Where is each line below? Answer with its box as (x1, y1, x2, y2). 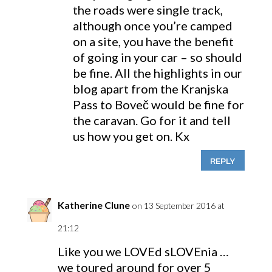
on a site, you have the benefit (72, 34, 234, 49)
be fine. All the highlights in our (72, 66, 242, 80)
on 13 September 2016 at (132, 200, 225, 211)
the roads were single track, (72, 2, 223, 17)
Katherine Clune (57, 199, 130, 211)
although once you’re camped (72, 18, 233, 33)
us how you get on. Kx (72, 129, 189, 143)
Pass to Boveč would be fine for (72, 97, 244, 112)
